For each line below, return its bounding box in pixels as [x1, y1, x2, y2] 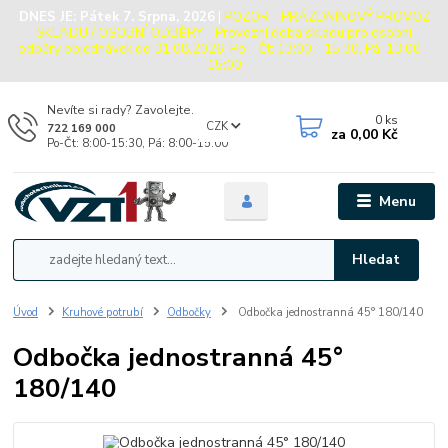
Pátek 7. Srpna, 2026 [79, 7, 215, 26]
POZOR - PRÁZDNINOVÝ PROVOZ [223, 7, 430, 26]
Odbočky [166, 305, 211, 321]
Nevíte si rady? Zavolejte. [46, 101, 194, 118]
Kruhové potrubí [62, 305, 143, 321]
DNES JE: [18, 7, 80, 26]
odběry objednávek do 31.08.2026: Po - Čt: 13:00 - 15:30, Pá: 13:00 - [18, 39, 430, 58]
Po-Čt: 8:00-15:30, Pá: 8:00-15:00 [46, 136, 228, 152]
